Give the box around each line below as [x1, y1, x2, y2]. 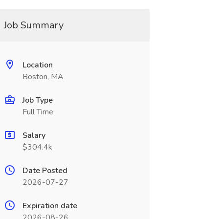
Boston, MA [22, 71, 64, 82]
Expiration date [22, 200, 77, 211]
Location [22, 60, 53, 70]
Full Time [22, 107, 53, 117]
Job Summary [3, 19, 64, 32]
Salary [22, 130, 45, 141]
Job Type [22, 95, 53, 106]
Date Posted [22, 165, 67, 176]
